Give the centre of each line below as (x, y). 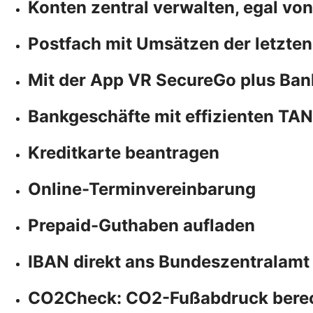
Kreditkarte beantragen (124, 152)
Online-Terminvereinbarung (142, 189)
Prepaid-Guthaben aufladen (141, 225)
